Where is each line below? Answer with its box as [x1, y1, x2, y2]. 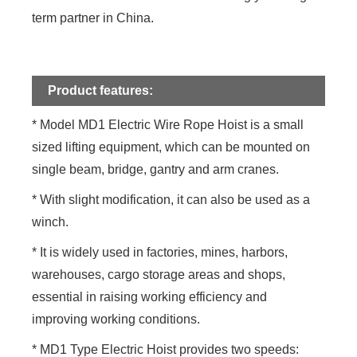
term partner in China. [32, 10, 155, 25]
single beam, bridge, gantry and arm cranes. [32, 162, 280, 176]
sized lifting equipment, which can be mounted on [32, 139, 311, 154]
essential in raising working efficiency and [32, 289, 268, 304]
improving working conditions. [32, 312, 201, 326]
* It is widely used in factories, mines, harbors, [32, 245, 288, 259]
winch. [32, 214, 69, 229]
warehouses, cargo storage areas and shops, [32, 267, 286, 281]
